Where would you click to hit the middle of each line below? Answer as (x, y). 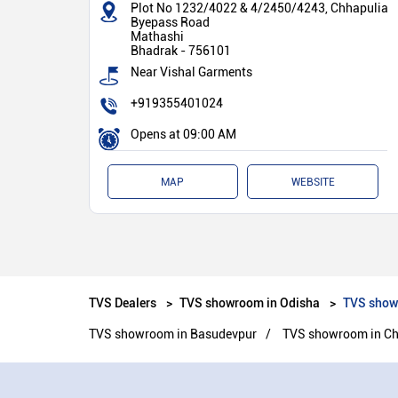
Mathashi (157, 36)
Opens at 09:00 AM (183, 134)
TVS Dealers (123, 302)
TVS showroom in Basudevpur (172, 334)
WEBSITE (313, 182)
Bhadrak (154, 50)
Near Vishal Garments (191, 72)
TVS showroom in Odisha (249, 302)
